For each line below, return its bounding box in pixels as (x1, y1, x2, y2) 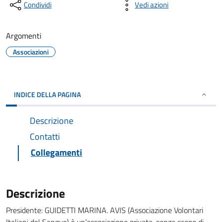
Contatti (30, 130, 60, 143)
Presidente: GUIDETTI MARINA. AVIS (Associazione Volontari (6, 204, 203, 216)
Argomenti (6, 30, 42, 42)
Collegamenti (31, 146, 82, 159)
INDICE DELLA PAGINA (14, 89, 81, 100)
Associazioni (13, 47, 49, 57)
